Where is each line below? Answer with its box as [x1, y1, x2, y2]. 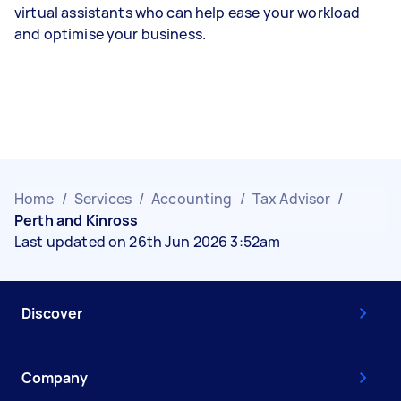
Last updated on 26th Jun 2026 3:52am [14, 232, 281, 252]
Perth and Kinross [14, 210, 139, 230]
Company [21, 368, 88, 388]
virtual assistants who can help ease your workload [14, 3, 361, 22]
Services [73, 189, 132, 209]
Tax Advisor [252, 189, 331, 209]
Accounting [151, 189, 233, 209]
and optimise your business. [14, 24, 209, 44]
